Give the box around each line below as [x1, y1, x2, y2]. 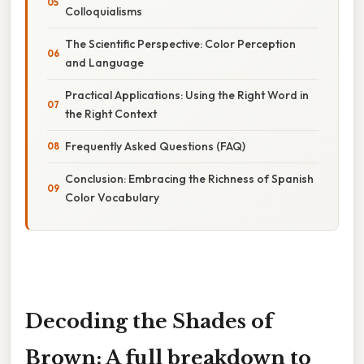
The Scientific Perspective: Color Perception [65, 36, 296, 51]
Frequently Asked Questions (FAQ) [65, 138, 245, 154]
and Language [65, 54, 144, 70]
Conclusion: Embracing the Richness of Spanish [65, 171, 314, 186]
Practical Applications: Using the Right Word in [65, 87, 309, 102]
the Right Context [65, 106, 157, 121]
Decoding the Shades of [25, 309, 273, 333]
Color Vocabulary [65, 189, 159, 205]
